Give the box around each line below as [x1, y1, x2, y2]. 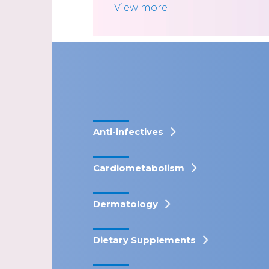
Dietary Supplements [93, 234, 196, 246]
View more [114, 2, 168, 13]
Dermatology [93, 198, 158, 210]
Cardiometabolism [93, 162, 184, 174]
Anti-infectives [93, 126, 163, 138]
